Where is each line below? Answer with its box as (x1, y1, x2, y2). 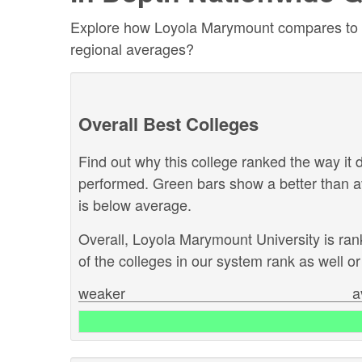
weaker (78, 281, 125, 303)
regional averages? (70, 37, 194, 59)
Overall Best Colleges (78, 110, 259, 137)
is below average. (78, 193, 192, 215)
